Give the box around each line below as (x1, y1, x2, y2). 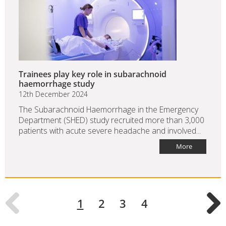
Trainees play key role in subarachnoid (19, 69, 166, 80)
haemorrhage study (19, 78, 95, 90)
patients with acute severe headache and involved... (19, 125, 201, 137)
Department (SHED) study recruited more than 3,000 (19, 115, 204, 126)
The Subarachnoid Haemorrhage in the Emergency (19, 104, 198, 116)
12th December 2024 (19, 89, 88, 99)
